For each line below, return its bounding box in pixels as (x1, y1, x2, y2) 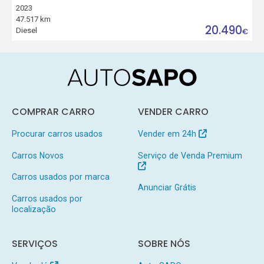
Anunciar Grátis (137, 183, 196, 193)
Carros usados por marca (11, 172, 110, 182)
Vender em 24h (137, 128, 199, 138)
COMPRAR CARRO (11, 105, 95, 118)
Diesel (16, 26, 38, 35)
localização (11, 204, 56, 214)
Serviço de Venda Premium (137, 150, 242, 160)
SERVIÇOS (11, 237, 58, 250)
